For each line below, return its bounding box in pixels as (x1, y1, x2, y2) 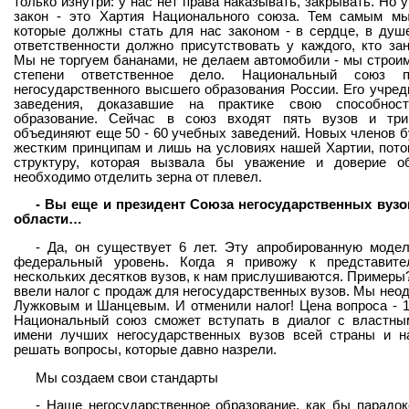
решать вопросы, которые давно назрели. (14, 341, 277, 357)
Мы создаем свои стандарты (36, 370, 218, 385)
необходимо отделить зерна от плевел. (14, 169, 262, 184)
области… (14, 212, 82, 227)
